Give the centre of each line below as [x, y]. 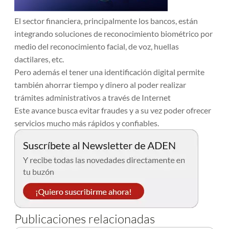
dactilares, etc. [39, 59]
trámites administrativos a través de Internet [93, 97]
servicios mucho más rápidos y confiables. [87, 123]
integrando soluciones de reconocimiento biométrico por [113, 33]
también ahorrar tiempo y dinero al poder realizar [100, 85]
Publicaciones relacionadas [85, 219]
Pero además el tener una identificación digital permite [109, 72]
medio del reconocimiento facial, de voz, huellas [97, 46]
